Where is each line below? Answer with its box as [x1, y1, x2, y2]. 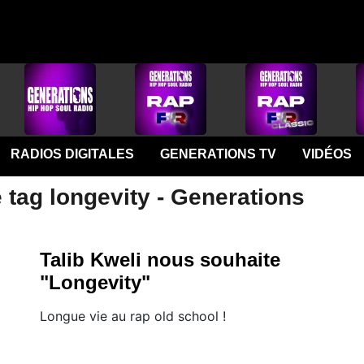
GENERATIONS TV [159, 147, 276, 161]
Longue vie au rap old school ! [40, 308, 226, 324]
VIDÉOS [301, 147, 352, 161]
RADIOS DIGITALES [10, 147, 134, 161]
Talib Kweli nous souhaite [40, 249, 280, 271]
